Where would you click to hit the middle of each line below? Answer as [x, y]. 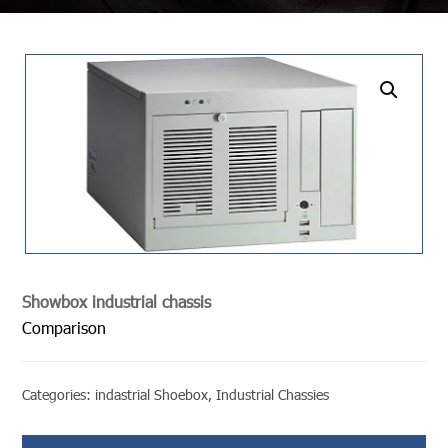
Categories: [59, 394]
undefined [342, 90]
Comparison [64, 327]
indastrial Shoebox [152, 394]
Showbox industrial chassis [117, 301]
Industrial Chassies [273, 394]
